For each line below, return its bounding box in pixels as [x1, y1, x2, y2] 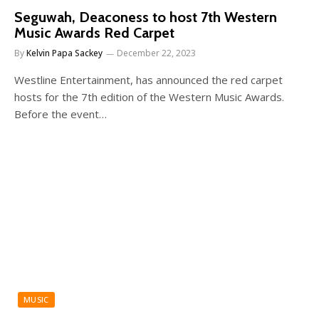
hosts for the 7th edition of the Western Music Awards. [14, 89, 284, 104]
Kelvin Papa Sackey [26, 46, 103, 59]
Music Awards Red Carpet [14, 23, 174, 41]
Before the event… [14, 106, 107, 121]
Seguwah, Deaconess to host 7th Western [14, 8, 277, 26]
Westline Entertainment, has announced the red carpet [14, 72, 283, 87]
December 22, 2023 [117, 46, 196, 59]
